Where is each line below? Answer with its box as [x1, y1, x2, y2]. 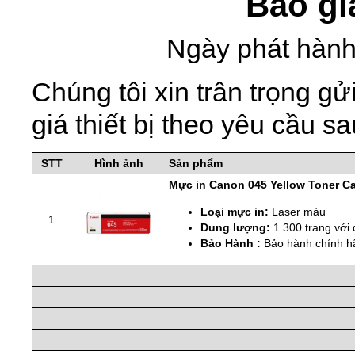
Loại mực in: [200, 205, 269, 219]
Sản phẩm [169, 157, 223, 170]
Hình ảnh [94, 157, 143, 170]
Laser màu [272, 205, 326, 219]
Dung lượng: [200, 221, 270, 235]
